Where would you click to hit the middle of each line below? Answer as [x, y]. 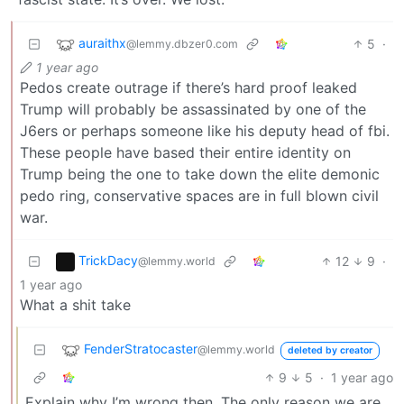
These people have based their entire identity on [185, 152]
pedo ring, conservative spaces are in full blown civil [199, 195]
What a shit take [75, 304]
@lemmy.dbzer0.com [182, 44]
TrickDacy [108, 261]
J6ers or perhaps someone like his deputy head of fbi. [205, 130]
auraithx [102, 43]
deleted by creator [330, 351]
